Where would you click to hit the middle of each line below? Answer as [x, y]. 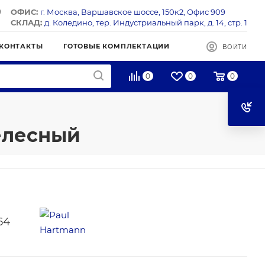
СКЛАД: [28, 22]
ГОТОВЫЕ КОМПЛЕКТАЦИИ [117, 46]
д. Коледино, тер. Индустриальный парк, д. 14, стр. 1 [146, 22]
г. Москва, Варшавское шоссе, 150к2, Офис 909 [133, 12]
